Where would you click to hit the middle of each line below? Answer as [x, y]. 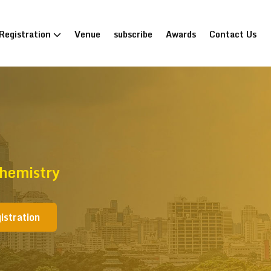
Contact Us [233, 34]
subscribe [133, 34]
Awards [181, 34]
